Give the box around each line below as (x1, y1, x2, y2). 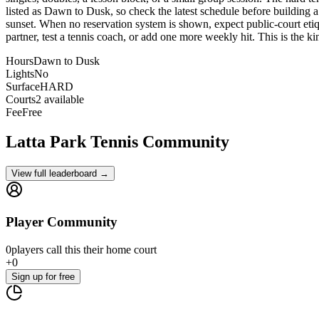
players (11, 243, 43, 256)
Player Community (6, 214, 117, 230)
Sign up (11, 271, 46, 282)
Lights (6, 67, 34, 80)
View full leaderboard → (11, 168, 109, 179)
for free (46, 271, 75, 282)
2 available (36, 93, 84, 105)
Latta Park (6, 132, 86, 152)
